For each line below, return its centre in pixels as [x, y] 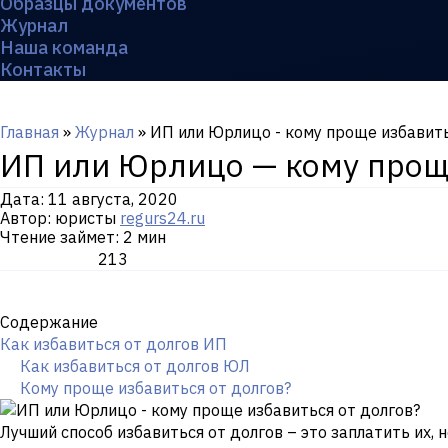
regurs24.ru [162, 218]
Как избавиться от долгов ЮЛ [135, 366]
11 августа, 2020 [113, 199]
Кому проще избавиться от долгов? [155, 388]
